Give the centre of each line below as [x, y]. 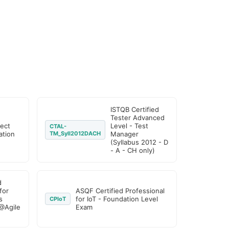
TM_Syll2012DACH [75, 133]
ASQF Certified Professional [120, 191]
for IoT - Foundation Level [117, 199]
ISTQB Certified [135, 109]
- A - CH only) [133, 150]
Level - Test [130, 126]
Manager [125, 134]
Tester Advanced [138, 118]
